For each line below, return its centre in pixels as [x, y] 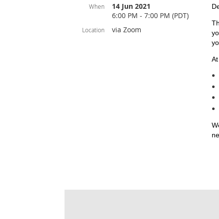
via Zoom [127, 30]
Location [93, 30]
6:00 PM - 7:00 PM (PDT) [150, 15]
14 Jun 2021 [131, 6]
